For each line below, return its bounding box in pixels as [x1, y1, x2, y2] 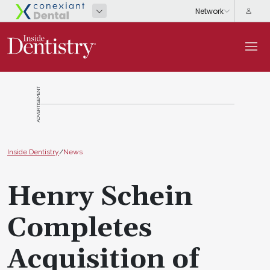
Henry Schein [7, 180, 193, 214]
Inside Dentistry [7, 147, 59, 156]
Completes [7, 211, 152, 245]
